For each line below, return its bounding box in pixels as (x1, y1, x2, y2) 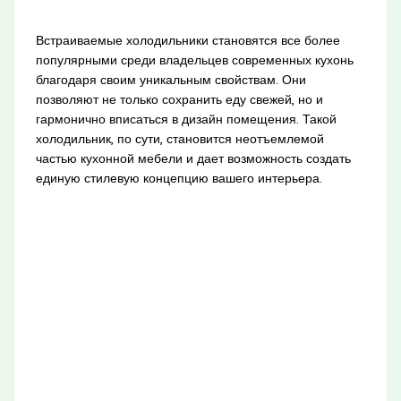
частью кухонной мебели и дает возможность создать (35, 150, 351, 167)
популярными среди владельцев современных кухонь (35, 52, 354, 69)
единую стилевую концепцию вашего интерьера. (35, 170, 322, 187)
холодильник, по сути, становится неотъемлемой (35, 131, 324, 148)
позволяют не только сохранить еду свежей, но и (35, 91, 323, 108)
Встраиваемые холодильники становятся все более (35, 32, 340, 49)
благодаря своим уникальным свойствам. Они (35, 72, 306, 89)
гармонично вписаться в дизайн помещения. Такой (35, 111, 337, 128)
